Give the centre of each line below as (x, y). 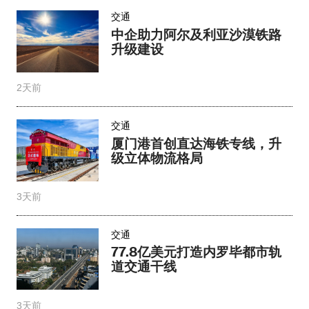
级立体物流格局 (157, 157)
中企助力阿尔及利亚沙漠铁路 (197, 34)
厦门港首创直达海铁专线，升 (197, 143)
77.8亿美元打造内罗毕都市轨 (197, 252)
